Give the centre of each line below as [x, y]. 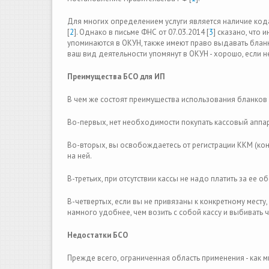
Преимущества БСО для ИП [116, 77]
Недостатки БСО [98, 235]
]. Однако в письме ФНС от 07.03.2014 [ [141, 32]
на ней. [80, 156]
